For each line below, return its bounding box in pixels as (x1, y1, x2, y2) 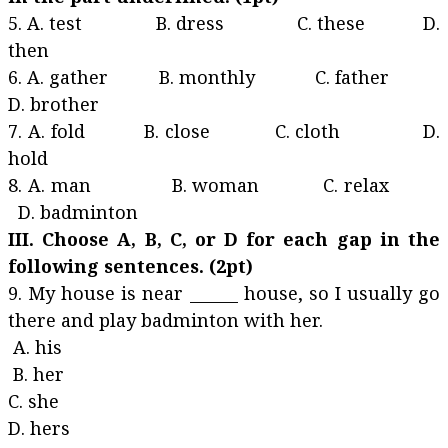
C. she (8, 389, 164, 413)
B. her (8, 362, 169, 386)
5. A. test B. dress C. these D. (8, 11, 440, 35)
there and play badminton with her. (8, 308, 323, 332)
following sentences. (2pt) (8, 254, 253, 278)
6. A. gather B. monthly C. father (8, 65, 440, 89)
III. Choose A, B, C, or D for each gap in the (8, 227, 440, 251)
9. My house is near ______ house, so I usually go (8, 281, 440, 305)
